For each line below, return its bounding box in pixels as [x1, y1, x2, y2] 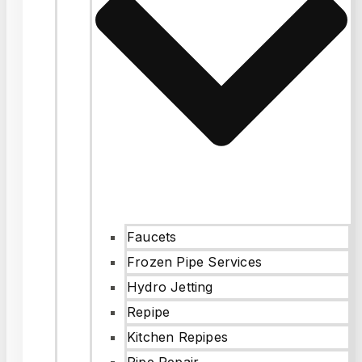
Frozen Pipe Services [127, 253, 262, 270]
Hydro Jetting [127, 278, 213, 295]
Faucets [127, 228, 177, 245]
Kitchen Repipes [127, 328, 228, 345]
